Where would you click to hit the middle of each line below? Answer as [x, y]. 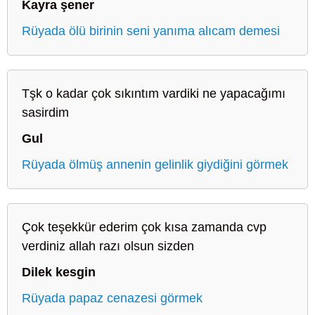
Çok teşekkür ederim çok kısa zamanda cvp [144, 227]
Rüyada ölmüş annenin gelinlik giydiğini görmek [155, 164]
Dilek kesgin [59, 272]
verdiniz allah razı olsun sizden [108, 246]
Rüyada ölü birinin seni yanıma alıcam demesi [151, 31]
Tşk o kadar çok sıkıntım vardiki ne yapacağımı [154, 93]
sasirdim [45, 112]
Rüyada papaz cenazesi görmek [112, 298]
